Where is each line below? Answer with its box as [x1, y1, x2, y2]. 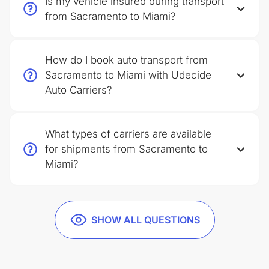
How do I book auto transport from [45, 54, 208, 66]
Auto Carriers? [45, 84, 112, 96]
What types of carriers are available [45, 128, 211, 140]
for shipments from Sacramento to [45, 143, 208, 155]
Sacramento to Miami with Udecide [45, 69, 211, 81]
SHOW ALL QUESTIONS [91, 214, 200, 226]
